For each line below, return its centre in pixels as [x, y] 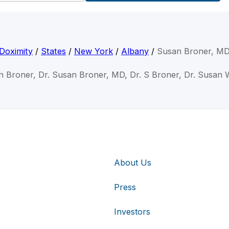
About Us [133, 163]
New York [94, 51]
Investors [132, 212]
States [53, 51]
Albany [135, 51]
